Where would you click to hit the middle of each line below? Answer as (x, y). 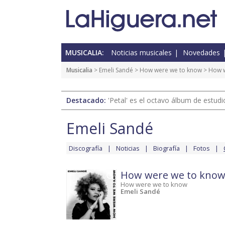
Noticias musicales (141, 53)
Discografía (86, 148)
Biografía (166, 148)
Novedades (201, 53)
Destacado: (87, 100)
